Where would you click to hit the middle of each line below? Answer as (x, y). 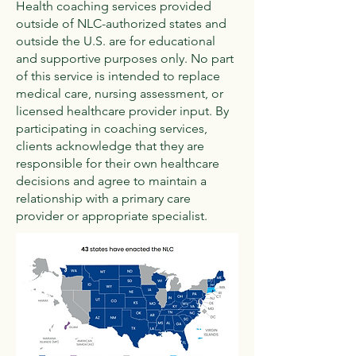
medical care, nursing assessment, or (120, 93)
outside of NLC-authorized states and (121, 23)
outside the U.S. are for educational (116, 41)
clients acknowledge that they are (110, 146)
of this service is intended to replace (118, 76)
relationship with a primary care (103, 198)
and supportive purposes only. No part (125, 58)
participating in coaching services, (112, 128)
